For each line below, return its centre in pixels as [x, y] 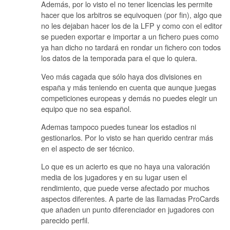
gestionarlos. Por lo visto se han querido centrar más [127, 137]
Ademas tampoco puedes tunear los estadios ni [119, 126]
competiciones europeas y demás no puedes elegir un [129, 98]
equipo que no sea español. [86, 108]
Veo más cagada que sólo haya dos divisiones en [121, 76]
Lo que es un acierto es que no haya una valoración [126, 166]
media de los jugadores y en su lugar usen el [114, 177]
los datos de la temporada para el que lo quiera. [119, 58]
